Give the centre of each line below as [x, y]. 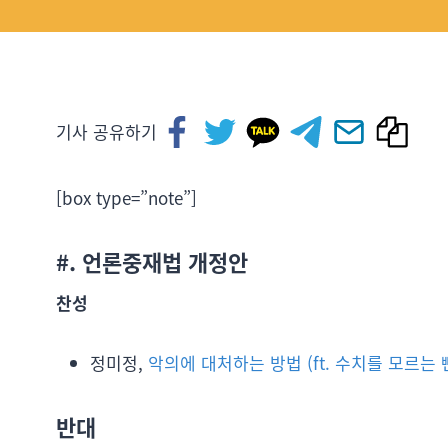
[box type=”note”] [126, 197]
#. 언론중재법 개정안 [152, 261]
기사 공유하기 [106, 131]
